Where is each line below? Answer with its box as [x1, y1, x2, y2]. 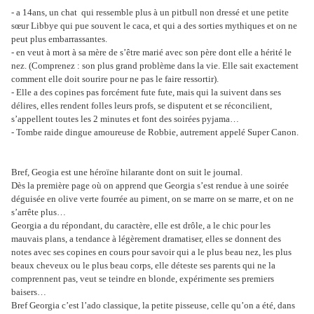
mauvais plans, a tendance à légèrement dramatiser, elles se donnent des [11, 233, 281, 245]
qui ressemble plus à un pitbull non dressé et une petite [79, 7, 289, 18]
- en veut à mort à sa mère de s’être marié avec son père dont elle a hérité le [11, 47, 292, 58]
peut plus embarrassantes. [11, 34, 107, 45]
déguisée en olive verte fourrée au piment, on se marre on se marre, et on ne [11, 193, 294, 205]
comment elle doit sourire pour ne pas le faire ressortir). [11, 74, 219, 85]
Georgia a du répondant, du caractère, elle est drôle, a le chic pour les [11, 220, 271, 231]
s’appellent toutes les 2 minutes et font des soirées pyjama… [11, 114, 239, 125]
